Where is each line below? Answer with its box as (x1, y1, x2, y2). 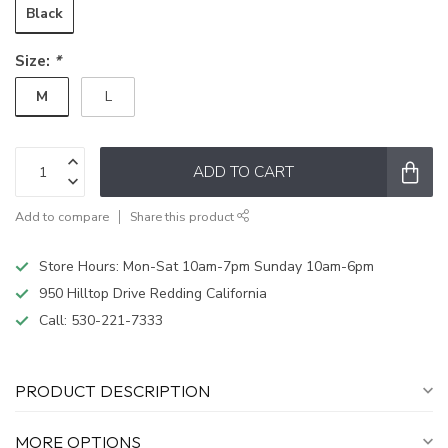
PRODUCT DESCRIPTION (15, 380, 210, 402)
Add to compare (15, 208, 109, 226)
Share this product (130, 208, 237, 226)
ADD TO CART (193, 161, 294, 183)
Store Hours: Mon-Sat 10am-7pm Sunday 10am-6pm (39, 257, 374, 277)
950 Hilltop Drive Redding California (39, 284, 267, 304)
